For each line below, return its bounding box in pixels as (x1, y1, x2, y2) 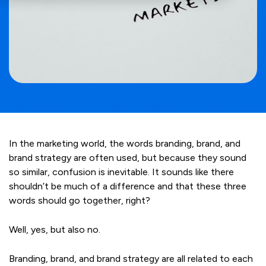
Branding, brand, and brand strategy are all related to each (9, 253, 253, 265)
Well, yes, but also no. (9, 224, 100, 236)
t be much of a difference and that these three (45, 180, 246, 192)
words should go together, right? (9, 195, 150, 207)
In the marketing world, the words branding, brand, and (9, 138, 240, 150)
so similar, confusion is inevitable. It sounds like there (9, 166, 234, 178)
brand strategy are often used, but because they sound (9, 152, 246, 164)
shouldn (9, 180, 43, 192)
